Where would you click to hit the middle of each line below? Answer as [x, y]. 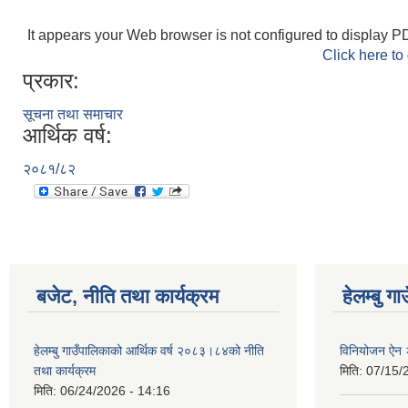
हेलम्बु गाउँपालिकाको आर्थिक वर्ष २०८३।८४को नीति [149, 351]
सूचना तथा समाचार [73, 114]
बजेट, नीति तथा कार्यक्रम [127, 296]
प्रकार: [51, 81]
